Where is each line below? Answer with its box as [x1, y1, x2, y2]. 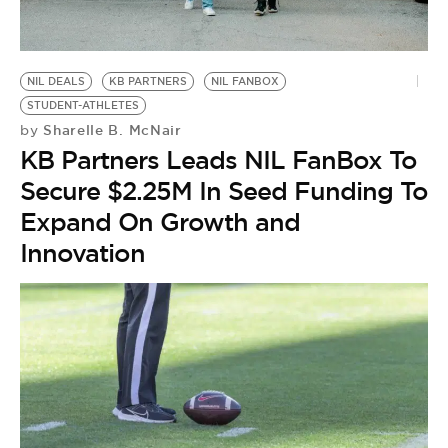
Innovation [20, 236, 145, 269]
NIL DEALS [27, 74, 85, 88]
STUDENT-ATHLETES [27, 98, 139, 112]
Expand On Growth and [20, 205, 300, 238]
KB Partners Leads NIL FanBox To [20, 143, 417, 176]
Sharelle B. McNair [38, 120, 182, 139]
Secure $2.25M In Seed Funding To [20, 174, 428, 207]
